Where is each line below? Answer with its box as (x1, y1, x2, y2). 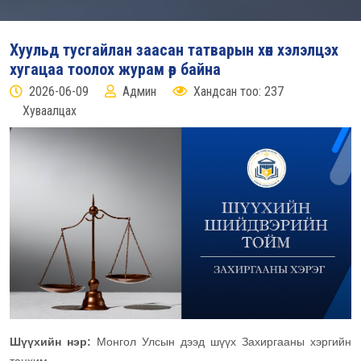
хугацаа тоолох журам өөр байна (10, 60, 221, 79)
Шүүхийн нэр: (10, 335, 97, 349)
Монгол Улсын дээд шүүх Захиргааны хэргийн (97, 335, 351, 349)
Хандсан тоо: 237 (193, 84, 284, 99)
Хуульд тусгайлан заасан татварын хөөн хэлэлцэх (10, 40, 338, 60)
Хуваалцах (23, 103, 77, 118)
